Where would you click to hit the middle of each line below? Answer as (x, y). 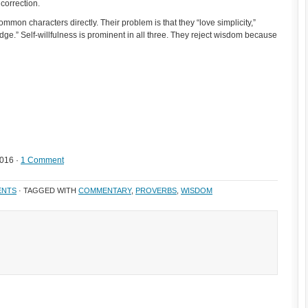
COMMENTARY (105, 190)
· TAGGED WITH (47, 190)
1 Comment (42, 160)
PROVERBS (156, 190)
